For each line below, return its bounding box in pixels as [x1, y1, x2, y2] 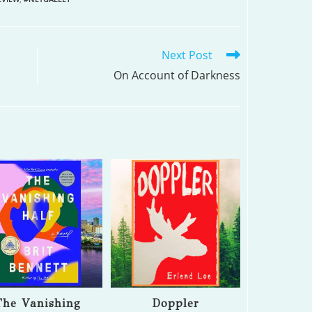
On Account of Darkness [113, 67, 240, 83]
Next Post [161, 47, 212, 63]
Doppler [151, 296, 199, 310]
